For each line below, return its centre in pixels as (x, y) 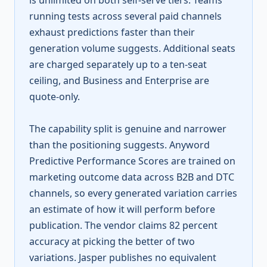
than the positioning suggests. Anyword (119, 145)
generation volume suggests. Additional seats (132, 48)
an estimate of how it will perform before (122, 209)
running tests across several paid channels (125, 16)
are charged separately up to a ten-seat (118, 64)
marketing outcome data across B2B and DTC (132, 177)
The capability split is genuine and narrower (128, 129)
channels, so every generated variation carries (133, 193)
